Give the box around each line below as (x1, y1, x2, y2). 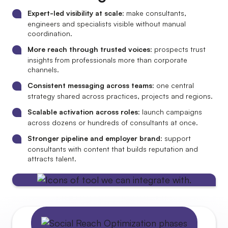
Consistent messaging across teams (27, 81, 152, 90)
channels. (27, 65, 59, 74)
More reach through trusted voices (27, 45, 150, 54)
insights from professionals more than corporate (27, 55, 187, 65)
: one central (152, 81, 194, 90)
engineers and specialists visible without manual (27, 19, 186, 28)
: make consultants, (122, 9, 186, 18)
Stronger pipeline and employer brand (27, 134, 160, 143)
